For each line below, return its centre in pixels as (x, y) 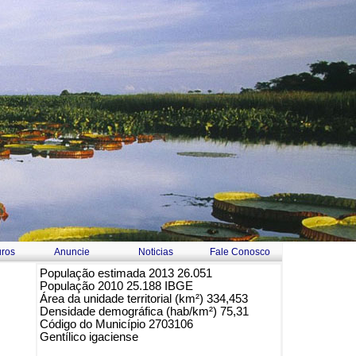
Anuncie (72, 252)
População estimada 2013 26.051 (126, 273)
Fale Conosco (240, 252)
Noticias (156, 252)
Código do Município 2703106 (116, 324)
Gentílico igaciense (89, 337)
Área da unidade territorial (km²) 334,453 (144, 299)
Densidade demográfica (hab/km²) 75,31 (144, 311)
